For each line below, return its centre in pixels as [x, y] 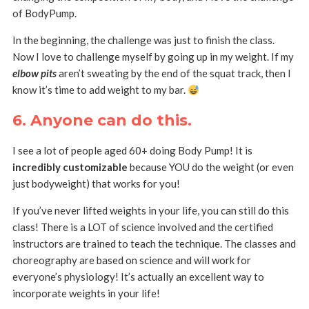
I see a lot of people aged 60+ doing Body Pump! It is [132, 151]
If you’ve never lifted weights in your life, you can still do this [150, 211]
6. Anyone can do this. [102, 121]
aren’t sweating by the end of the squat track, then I [173, 73]
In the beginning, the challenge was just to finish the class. [143, 40]
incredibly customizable [70, 167]
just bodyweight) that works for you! [96, 184]
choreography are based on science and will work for [131, 260]
